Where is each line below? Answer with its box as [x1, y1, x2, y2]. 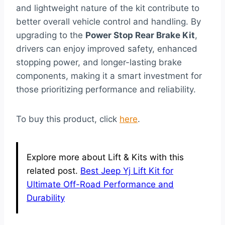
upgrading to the [16, 30, 85, 41]
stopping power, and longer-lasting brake [16, 57, 182, 68]
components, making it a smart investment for [16, 71, 202, 81]
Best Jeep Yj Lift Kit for [80, 166, 173, 176]
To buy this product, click [16, 114, 120, 125]
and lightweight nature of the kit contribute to [16, 3, 199, 14]
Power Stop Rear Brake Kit [85, 30, 195, 41]
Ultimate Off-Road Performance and [27, 179, 174, 190]
